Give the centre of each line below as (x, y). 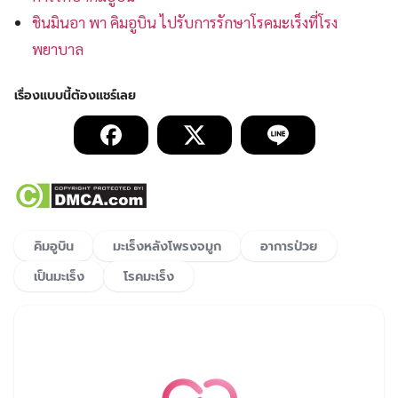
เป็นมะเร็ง (59, 277)
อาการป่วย (289, 247)
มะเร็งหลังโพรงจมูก (167, 247)
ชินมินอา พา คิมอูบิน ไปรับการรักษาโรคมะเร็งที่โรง (185, 22)
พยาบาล (58, 48)
